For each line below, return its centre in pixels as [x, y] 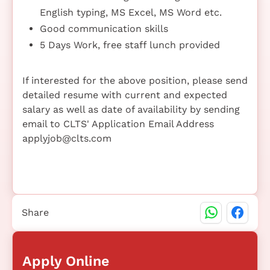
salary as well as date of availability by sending [131, 109]
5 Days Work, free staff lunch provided [130, 45]
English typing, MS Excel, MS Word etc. [130, 12]
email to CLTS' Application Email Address [118, 124]
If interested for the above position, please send [135, 80]
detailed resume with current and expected [125, 95]
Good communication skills [104, 28]
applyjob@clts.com [67, 138]
